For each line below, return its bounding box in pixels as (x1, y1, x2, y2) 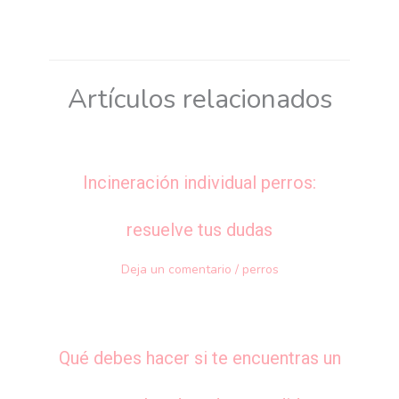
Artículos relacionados (67, 80, 332, 118)
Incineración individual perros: (83, 171, 316, 193)
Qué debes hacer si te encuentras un (58, 346, 341, 369)
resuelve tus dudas (126, 218, 273, 240)
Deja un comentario (120, 260, 232, 278)
